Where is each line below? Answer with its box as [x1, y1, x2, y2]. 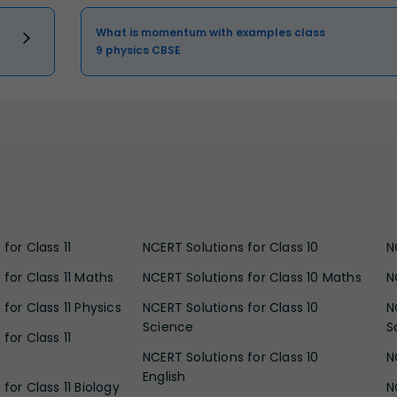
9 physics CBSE [96, 42, 182, 58]
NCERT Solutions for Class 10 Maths [143, 268, 362, 286]
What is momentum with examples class [96, 24, 326, 40]
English [143, 367, 186, 385]
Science [143, 317, 194, 336]
